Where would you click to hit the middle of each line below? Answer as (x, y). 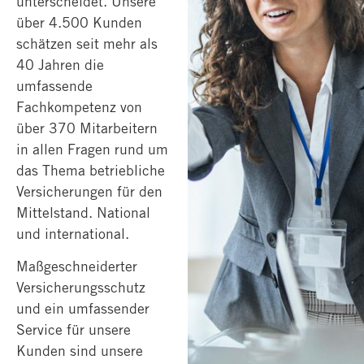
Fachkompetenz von (79, 106)
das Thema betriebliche (91, 170)
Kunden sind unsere (80, 351)
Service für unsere (74, 330)
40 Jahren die (60, 64)
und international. (73, 233)
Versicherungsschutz (81, 288)
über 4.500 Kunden (79, 22)
